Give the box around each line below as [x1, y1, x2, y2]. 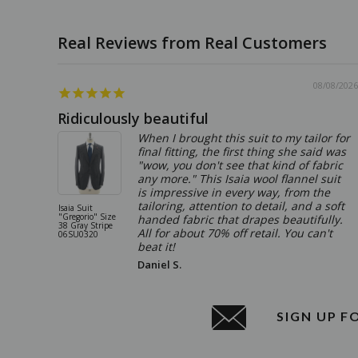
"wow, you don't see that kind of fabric [137, 157, 343, 173]
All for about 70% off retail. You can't [137, 225, 332, 241]
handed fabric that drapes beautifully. [137, 211, 343, 227]
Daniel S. [137, 257, 181, 272]
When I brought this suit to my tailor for [137, 129, 350, 145]
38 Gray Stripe [58, 219, 113, 231]
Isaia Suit [58, 201, 93, 213]
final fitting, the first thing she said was [137, 143, 346, 159]
